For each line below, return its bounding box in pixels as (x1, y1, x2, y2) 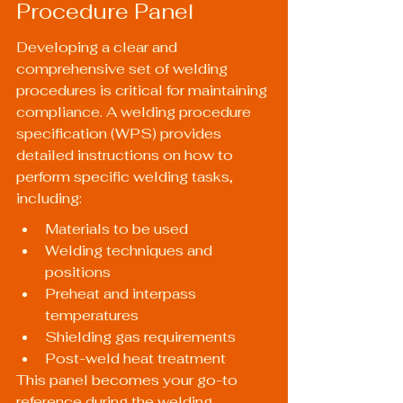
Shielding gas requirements (45, 327, 236, 347)
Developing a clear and (16, 38, 181, 58)
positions (45, 263, 111, 282)
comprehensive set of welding (16, 59, 231, 79)
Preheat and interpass (45, 284, 200, 304)
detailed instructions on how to (16, 146, 237, 166)
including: (16, 189, 82, 209)
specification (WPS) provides (16, 124, 225, 144)
